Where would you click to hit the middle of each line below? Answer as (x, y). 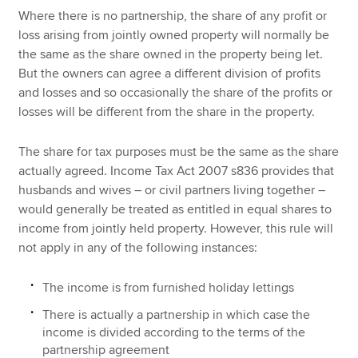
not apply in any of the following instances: (138, 248)
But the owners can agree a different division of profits (170, 73)
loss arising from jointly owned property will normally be (174, 35)
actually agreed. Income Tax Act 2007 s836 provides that (177, 171)
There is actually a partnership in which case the (177, 314)
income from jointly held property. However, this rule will (176, 229)
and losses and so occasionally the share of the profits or (176, 92)
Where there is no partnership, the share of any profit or (173, 16)
